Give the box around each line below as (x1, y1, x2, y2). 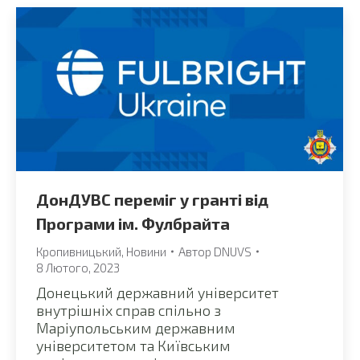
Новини (126, 243, 166, 259)
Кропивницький (36, 243, 121, 259)
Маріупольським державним (36, 318, 235, 337)
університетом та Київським (36, 336, 231, 354)
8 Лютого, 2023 (36, 260, 120, 275)
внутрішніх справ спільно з (36, 301, 221, 319)
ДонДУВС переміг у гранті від (36, 189, 268, 209)
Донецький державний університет (36, 283, 279, 301)
